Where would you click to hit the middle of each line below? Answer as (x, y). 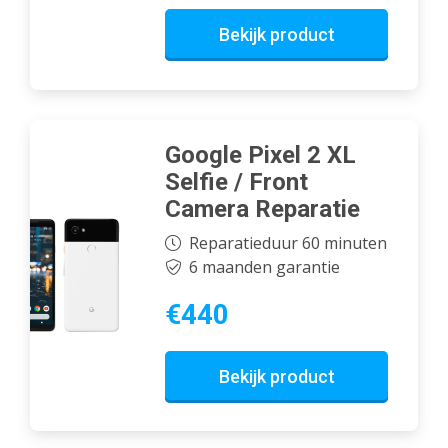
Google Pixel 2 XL (260, 155)
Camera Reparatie (262, 209)
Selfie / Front (236, 182)
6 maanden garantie (264, 266)
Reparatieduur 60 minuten (287, 242)
